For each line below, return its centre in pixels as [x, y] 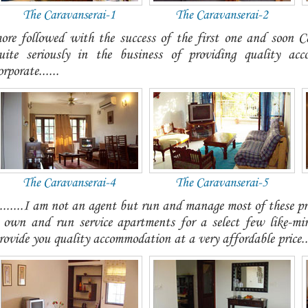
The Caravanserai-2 [221, 15]
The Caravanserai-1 [69, 15]
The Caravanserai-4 [69, 183]
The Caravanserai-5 [221, 183]
